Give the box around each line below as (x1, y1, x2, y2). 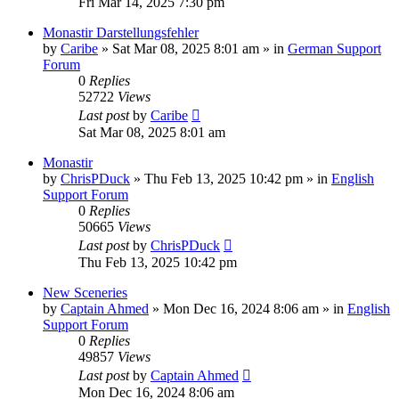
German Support (288, 40, 381, 56)
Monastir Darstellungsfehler (43, 24, 199, 40)
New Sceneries (43, 284, 127, 300)
